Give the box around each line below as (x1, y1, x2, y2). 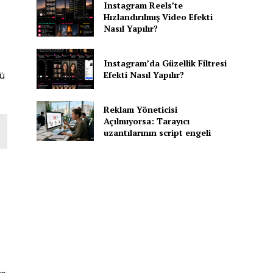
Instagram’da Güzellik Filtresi (103, 57, 227, 69)
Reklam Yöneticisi (103, 103, 177, 115)
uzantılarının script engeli (103, 126, 211, 138)
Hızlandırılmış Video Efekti (103, 10, 213, 23)
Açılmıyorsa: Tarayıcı (103, 115, 190, 127)
